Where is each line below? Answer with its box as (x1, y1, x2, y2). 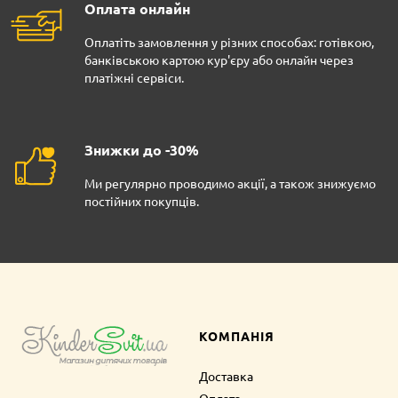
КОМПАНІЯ (198, 328, 275, 345)
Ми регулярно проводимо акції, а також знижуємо (84, 175, 376, 192)
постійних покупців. (84, 193, 199, 210)
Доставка (198, 368, 253, 385)
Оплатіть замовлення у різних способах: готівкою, (84, 34, 374, 51)
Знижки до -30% (84, 140, 199, 160)
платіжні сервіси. (84, 69, 184, 86)
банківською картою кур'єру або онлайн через (84, 52, 354, 68)
